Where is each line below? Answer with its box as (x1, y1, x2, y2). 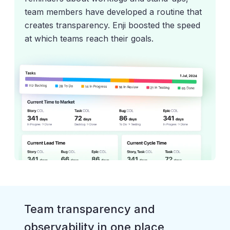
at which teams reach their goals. (25, 33, 154, 44)
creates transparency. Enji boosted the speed (25, 20, 200, 30)
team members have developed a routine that (25, 7, 202, 17)
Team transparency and (24, 202, 155, 216)
